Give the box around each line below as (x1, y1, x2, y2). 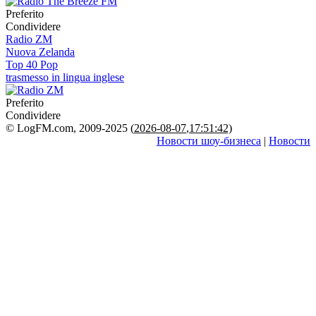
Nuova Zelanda (6, 45, 75, 58)
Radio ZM (6, 32, 52, 45)
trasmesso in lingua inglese (6, 71, 124, 83)
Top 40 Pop (6, 58, 58, 71)
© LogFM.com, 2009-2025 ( (6, 121, 134, 134)
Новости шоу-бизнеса (157, 134, 261, 147)
